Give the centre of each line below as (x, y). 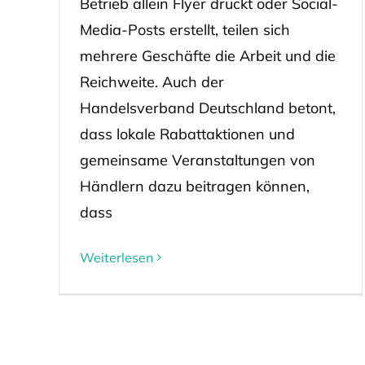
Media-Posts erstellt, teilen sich (185, 29)
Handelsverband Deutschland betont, (207, 108)
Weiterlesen (116, 257)
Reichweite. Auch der (152, 81)
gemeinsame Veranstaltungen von (197, 160)
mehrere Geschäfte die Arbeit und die (207, 55)
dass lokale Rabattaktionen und (187, 134)
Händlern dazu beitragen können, (194, 186)
